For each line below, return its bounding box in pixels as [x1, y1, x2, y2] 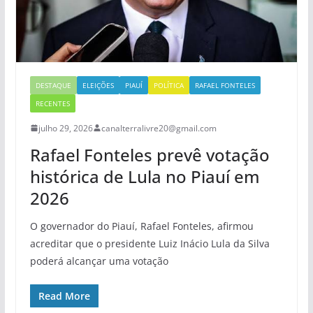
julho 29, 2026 [38, 122, 93, 134]
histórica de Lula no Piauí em [29, 164, 260, 188]
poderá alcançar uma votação [29, 254, 168, 268]
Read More [38, 289, 90, 303]
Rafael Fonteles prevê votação [29, 143, 270, 166]
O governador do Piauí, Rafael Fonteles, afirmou [29, 219, 254, 233]
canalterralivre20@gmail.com [101, 122, 217, 134]
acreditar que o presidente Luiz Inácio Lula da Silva [29, 236, 270, 250]
